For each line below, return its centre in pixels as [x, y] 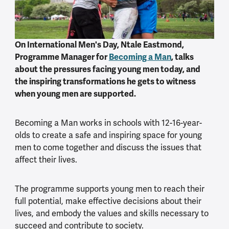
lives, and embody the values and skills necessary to [111, 214]
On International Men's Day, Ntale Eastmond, [99, 45]
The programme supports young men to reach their [109, 189]
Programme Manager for [62, 57]
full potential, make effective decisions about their [108, 201]
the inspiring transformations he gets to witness [105, 82]
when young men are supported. [76, 94]
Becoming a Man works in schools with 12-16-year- [108, 123]
